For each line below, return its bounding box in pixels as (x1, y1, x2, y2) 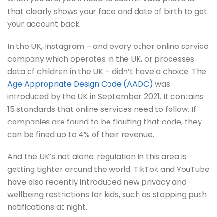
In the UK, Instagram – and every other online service (7, 40, 209, 52)
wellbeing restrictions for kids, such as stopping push (7, 188, 207, 200)
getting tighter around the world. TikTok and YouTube (7, 163, 210, 175)
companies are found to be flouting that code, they (7, 116, 202, 127)
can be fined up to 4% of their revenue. (7, 128, 154, 140)
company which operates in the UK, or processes (7, 53, 194, 64)
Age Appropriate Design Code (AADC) (7, 78, 153, 90)
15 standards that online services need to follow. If (7, 103, 196, 115)
